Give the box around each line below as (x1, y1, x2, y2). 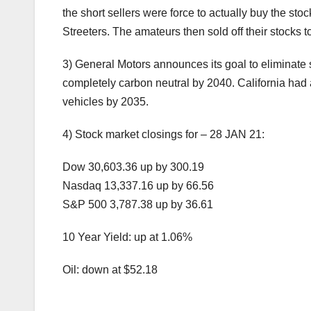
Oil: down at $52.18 (62, 263, 158, 276)
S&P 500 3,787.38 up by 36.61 (62, 198, 213, 210)
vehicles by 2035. (62, 95, 149, 108)
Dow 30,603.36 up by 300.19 (62, 160, 204, 173)
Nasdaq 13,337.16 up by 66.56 (62, 179, 214, 192)
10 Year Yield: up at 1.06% (62, 230, 192, 243)
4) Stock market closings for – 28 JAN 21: (62, 128, 264, 140)
